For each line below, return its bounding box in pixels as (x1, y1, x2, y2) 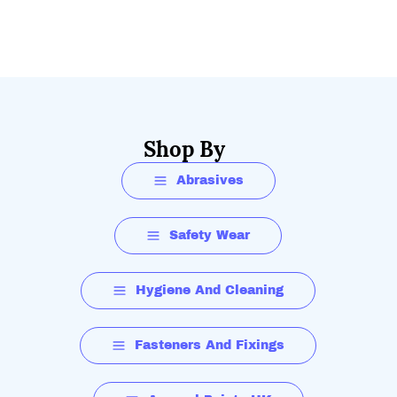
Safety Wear (169, 229, 251, 242)
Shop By (143, 136, 225, 163)
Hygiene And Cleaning (136, 284, 284, 297)
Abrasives (175, 174, 244, 187)
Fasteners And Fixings (135, 339, 285, 352)
